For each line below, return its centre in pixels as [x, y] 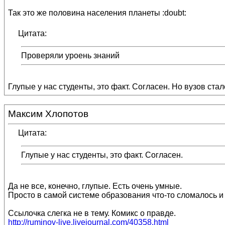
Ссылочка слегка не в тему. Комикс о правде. [92, 213]
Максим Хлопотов [48, 114]
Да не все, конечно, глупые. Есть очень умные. [95, 186]
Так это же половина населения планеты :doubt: [97, 13]
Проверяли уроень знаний [70, 55]
